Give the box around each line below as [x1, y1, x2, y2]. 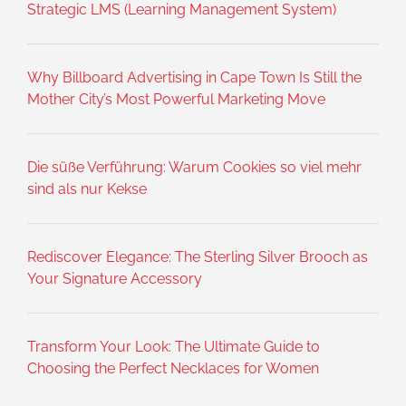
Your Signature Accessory [27, 270, 202, 288]
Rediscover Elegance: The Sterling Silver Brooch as [27, 248, 368, 266]
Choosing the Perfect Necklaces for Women [27, 360, 319, 378]
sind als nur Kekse [27, 180, 147, 198]
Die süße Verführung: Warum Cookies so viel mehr [27, 159, 362, 177]
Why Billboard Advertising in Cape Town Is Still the [27, 69, 362, 87]
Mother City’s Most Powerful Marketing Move [27, 91, 325, 109]
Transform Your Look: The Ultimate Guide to [27, 338, 320, 356]
